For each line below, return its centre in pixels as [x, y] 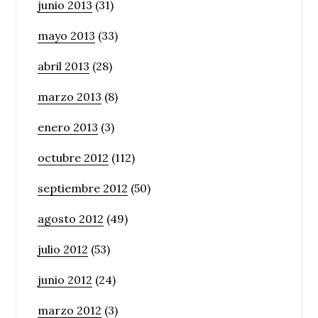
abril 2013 [64, 66]
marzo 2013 [70, 96]
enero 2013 [68, 127]
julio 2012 [63, 249]
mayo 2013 [67, 35]
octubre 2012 [73, 157]
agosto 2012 [71, 218]
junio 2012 [65, 279]
